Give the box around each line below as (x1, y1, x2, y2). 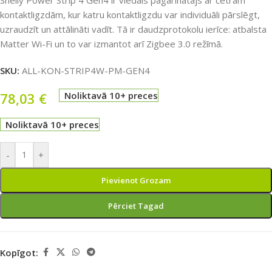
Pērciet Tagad (108, 200, 164, 212)
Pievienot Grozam (101, 175, 171, 186)
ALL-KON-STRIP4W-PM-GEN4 (22, 64, 150, 77)
